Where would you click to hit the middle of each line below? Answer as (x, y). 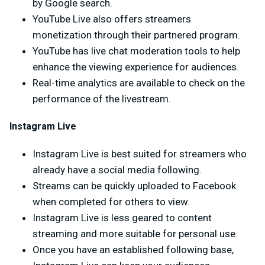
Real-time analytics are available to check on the (139, 83)
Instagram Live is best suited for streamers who (140, 153)
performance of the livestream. (102, 98)
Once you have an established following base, (133, 249)
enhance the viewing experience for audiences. (136, 67)
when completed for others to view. (111, 201)
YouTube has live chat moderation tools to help (136, 51)
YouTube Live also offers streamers (112, 19)
